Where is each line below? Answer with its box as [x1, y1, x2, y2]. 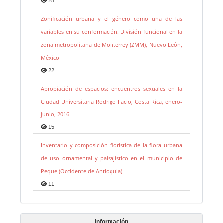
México [41, 54, 60, 62]
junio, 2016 [41, 111, 70, 118]
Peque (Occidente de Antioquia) [41, 167, 123, 175]
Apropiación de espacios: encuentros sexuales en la [41, 85, 182, 93]
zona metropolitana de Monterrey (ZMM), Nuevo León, [41, 41, 182, 49]
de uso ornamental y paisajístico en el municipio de [41, 154, 182, 162]
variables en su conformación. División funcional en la [41, 28, 182, 36]
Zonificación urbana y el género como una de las [41, 15, 182, 23]
